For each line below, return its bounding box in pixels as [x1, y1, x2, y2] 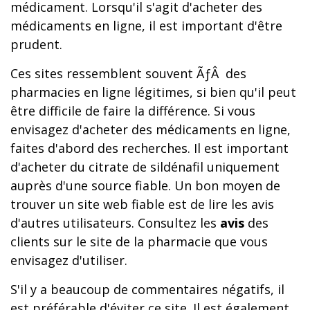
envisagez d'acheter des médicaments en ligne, [10, 121, 291, 138]
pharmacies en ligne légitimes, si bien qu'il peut [10, 84, 296, 100]
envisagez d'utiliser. [10, 252, 127, 268]
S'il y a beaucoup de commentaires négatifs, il [10, 281, 284, 298]
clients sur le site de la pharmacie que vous [10, 233, 268, 250]
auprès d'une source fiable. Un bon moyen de [10, 177, 280, 194]
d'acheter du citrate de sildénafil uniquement [10, 158, 280, 175]
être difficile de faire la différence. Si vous [10, 102, 255, 119]
